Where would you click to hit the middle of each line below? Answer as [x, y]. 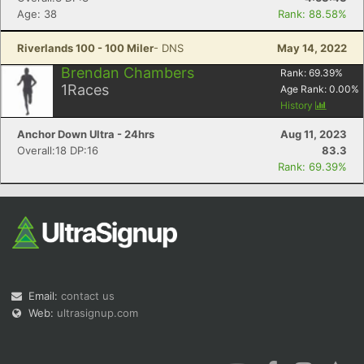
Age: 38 [37, 14]
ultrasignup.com [97, 313]
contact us [88, 296]
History [298, 105]
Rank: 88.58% [312, 14]
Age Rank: [305, 89]
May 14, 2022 [312, 48]
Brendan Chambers [128, 73]
